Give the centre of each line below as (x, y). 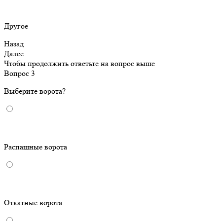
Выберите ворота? (35, 91)
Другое (16, 26)
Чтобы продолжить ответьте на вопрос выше (79, 64)
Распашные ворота (36, 147)
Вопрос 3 (19, 74)
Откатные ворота (33, 203)
